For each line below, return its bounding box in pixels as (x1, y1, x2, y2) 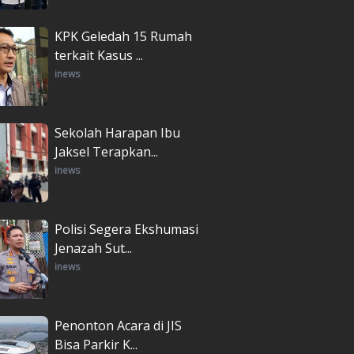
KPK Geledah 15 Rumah (55, 27, 192, 45)
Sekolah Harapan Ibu (55, 123, 180, 141)
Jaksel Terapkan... (55, 142, 158, 160)
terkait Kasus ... (55, 46, 143, 64)
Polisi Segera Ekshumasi (55, 220, 198, 238)
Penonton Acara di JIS (55, 316, 182, 334)
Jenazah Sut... (55, 239, 132, 257)
